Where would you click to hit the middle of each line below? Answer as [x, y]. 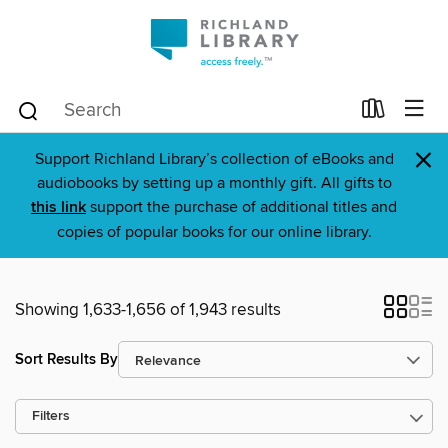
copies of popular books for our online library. [214, 232]
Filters [51, 416]
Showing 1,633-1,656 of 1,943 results [148, 310]
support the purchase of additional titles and [241, 207]
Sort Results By [66, 359]
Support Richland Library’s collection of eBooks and [214, 159]
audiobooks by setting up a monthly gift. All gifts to [214, 183]
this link [58, 207]
